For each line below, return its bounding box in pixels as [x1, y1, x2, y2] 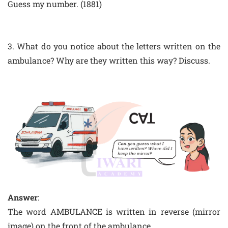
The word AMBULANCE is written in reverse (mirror [8, 206, 220, 217]
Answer [8, 192, 38, 203]
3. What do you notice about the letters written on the [8, 41, 220, 52]
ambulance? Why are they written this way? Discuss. [8, 55, 210, 66]
